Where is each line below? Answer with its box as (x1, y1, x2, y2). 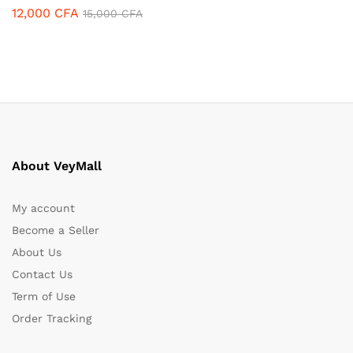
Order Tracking (12, 312, 91, 325)
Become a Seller (12, 224, 99, 237)
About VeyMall (12, 158, 102, 174)
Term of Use (12, 290, 76, 303)
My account (12, 202, 75, 215)
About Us (12, 246, 61, 259)
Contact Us (12, 268, 72, 281)
